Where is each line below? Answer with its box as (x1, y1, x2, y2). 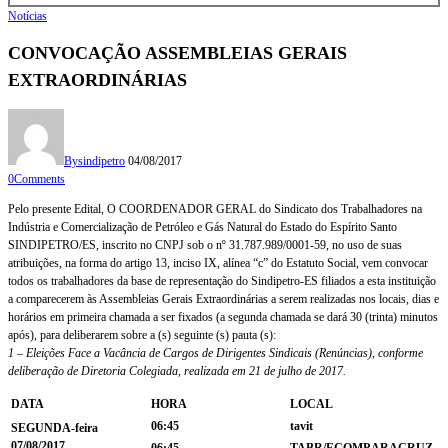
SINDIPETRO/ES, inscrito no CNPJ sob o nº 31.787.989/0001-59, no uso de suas (8, 237, 402, 252)
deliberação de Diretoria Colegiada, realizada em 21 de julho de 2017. (8, 363, 346, 378)
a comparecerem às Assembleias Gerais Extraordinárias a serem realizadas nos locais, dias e (8, 291, 439, 306)
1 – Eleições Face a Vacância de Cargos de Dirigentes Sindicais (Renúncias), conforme (8, 345, 423, 360)
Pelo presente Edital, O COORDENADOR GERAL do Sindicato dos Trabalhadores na (8, 201, 422, 216)
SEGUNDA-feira (11, 420, 98, 435)
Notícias (8, 8, 47, 23)
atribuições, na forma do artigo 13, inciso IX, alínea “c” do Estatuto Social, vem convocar (8, 255, 428, 270)
